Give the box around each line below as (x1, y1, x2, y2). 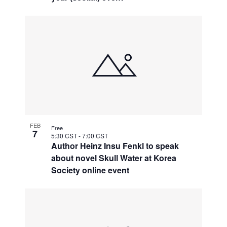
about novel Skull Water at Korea (51, 152, 177, 164)
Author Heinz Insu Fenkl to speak (51, 139, 179, 152)
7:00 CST (82, 131, 108, 140)
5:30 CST (51, 131, 79, 140)
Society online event (51, 164, 130, 176)
